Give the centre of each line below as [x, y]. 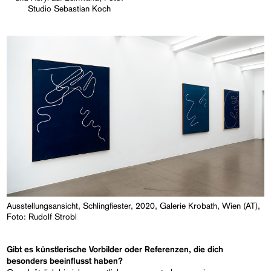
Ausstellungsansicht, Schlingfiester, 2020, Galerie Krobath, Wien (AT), [134, 205]
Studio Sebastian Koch [69, 8]
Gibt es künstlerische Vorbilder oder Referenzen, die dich [115, 250]
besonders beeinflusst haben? [65, 261]
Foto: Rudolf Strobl [42, 216]
